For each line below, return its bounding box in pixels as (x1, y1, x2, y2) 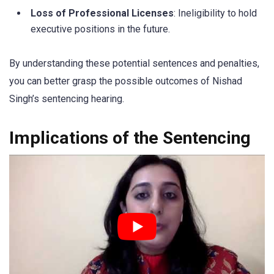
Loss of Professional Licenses (31, 7, 174, 19)
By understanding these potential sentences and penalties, (9, 57, 259, 70)
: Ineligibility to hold (174, 7, 257, 19)
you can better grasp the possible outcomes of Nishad (9, 75, 242, 87)
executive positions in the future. (31, 23, 170, 35)
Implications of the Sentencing (9, 128, 251, 149)
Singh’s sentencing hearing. (9, 93, 124, 105)
